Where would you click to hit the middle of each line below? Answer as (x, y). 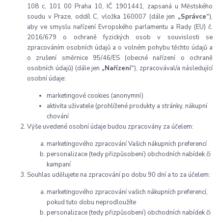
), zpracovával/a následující (173, 69)
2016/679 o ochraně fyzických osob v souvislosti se (120, 38)
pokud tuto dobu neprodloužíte (91, 203)
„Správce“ (193, 17)
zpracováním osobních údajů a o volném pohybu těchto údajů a (120, 48)
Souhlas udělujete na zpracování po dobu (87, 175)
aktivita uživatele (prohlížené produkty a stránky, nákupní (127, 106)
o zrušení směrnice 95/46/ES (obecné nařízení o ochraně (120, 58)
